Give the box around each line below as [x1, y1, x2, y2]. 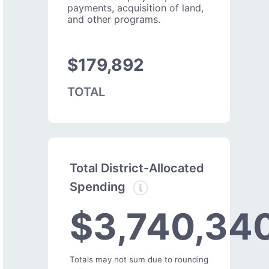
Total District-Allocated [70, 160, 204, 175]
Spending [70, 180, 128, 195]
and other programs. [67, 13, 160, 25]
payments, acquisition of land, [67, 1, 204, 14]
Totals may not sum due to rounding [70, 254, 208, 264]
